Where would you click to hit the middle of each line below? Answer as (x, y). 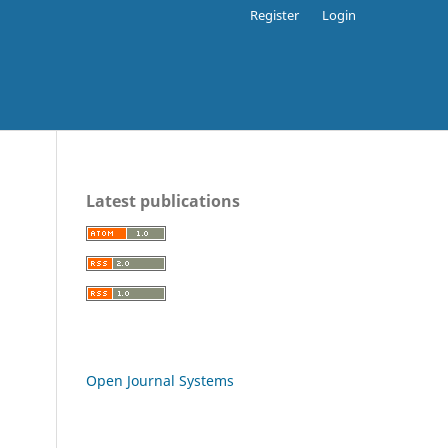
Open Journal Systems (160, 380)
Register (275, 14)
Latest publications (163, 200)
